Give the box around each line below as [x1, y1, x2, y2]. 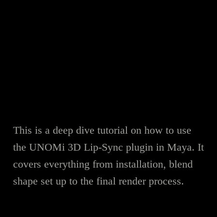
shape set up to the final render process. [13, 174, 184, 187]
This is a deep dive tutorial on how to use [13, 124, 191, 136]
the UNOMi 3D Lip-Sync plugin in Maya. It [13, 140, 204, 153]
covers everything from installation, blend [13, 157, 193, 170]
